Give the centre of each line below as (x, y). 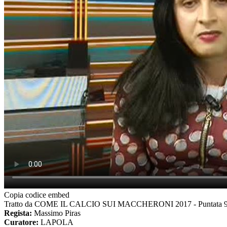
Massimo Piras (57, 213)
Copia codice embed (37, 195)
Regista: (19, 213)
